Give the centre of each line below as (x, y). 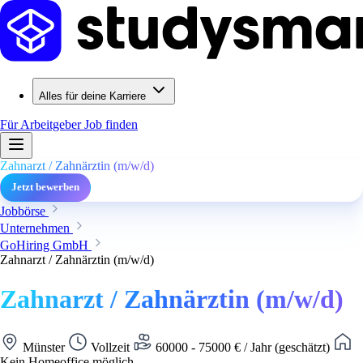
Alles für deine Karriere (92, 96)
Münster (44, 347)
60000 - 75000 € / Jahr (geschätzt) (243, 347)
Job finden (111, 124)
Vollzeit (110, 347)
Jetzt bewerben (45, 187)
